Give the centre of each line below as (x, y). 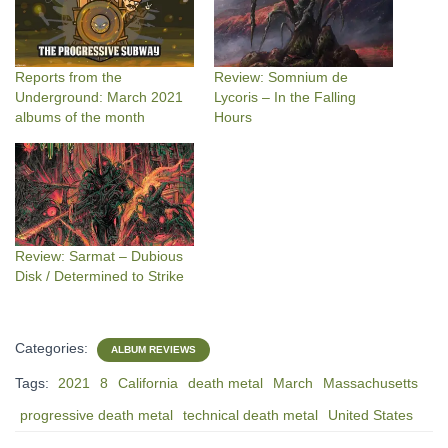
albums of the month (80, 117)
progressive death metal (96, 414)
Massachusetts (370, 382)
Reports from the (68, 77)
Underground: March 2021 (99, 97)
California (148, 382)
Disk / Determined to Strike (99, 275)
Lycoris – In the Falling (285, 97)
